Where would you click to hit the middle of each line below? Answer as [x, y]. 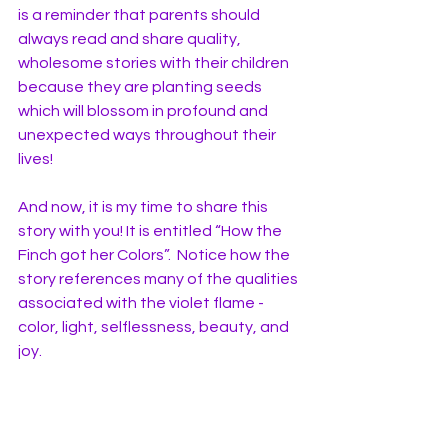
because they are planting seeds [141, 86]
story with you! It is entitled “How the [151, 230]
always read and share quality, [131, 38]
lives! [37, 158]
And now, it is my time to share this [144, 206]
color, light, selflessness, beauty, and [155, 326]
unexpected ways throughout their [148, 134]
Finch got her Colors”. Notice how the [155, 254]
